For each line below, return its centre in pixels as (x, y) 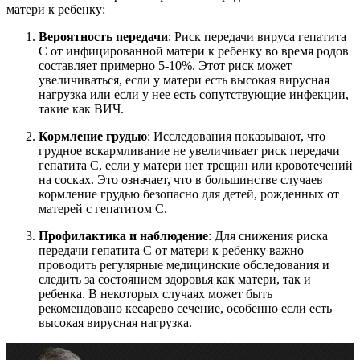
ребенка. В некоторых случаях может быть (155, 294)
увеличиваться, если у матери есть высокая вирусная (184, 80)
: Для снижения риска (268, 236)
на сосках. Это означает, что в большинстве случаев (181, 180)
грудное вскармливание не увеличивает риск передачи (189, 151)
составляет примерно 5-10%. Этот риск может (165, 66)
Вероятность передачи (103, 37)
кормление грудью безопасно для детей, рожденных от (189, 194)
